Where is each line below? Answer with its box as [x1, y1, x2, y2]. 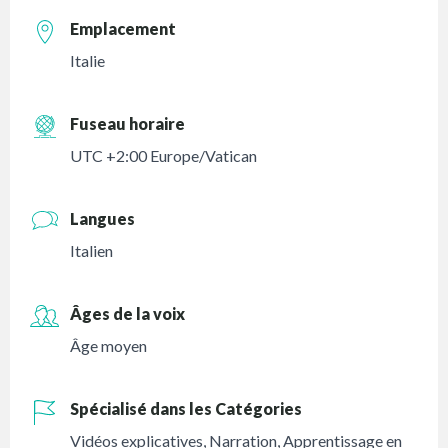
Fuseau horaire [70, 114, 186, 134]
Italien [70, 241, 114, 261]
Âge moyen [70, 336, 148, 356]
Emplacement [70, 19, 177, 39]
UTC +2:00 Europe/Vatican [70, 146, 258, 166]
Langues [70, 209, 136, 229]
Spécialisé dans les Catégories [70, 399, 303, 419]
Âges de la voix [70, 304, 186, 324]
